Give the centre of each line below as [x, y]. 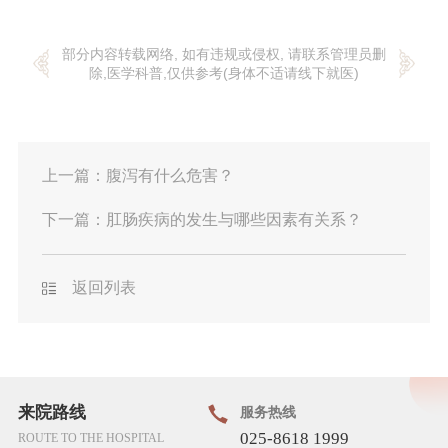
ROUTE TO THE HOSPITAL [90, 438]
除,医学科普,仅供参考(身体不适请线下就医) [223, 72]
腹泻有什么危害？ [169, 176]
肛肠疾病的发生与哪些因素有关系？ [233, 219]
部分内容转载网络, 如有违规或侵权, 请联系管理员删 [223, 53]
